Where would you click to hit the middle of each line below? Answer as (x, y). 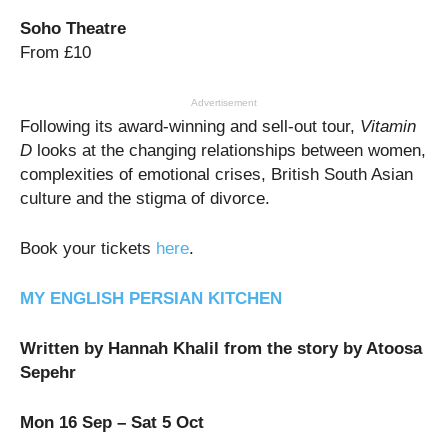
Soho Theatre (73, 28)
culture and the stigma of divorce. (145, 198)
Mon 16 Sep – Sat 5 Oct (112, 422)
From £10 (55, 52)
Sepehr (48, 372)
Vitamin (388, 126)
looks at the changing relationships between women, (229, 150)
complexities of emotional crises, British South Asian (216, 174)
